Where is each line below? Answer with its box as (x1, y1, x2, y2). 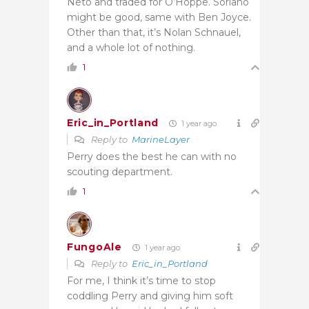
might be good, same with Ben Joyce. (67, 10, 251, 23)
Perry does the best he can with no (67, 150, 237, 163)
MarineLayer (132, 133, 190, 145)
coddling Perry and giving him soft (67, 289, 233, 302)
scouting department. (67, 165, 172, 178)
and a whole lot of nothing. (67, 41, 195, 54)
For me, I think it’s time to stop (67, 274, 216, 287)
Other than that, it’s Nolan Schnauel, (67, 26, 241, 39)
